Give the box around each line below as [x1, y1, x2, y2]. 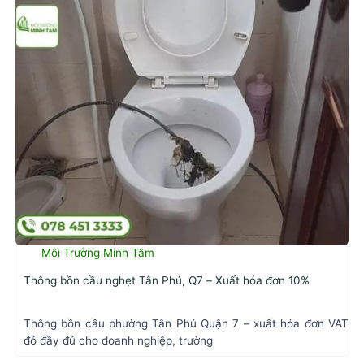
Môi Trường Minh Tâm [41, 246, 154, 260]
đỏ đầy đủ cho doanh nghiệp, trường [24, 334, 213, 348]
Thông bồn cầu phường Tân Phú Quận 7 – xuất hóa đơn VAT [24, 317, 349, 331]
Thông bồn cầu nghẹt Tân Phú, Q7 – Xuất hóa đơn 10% [24, 273, 310, 287]
